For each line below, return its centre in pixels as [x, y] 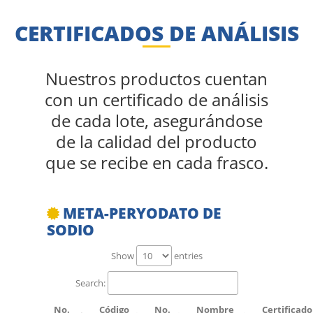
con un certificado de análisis [156, 100]
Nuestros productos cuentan [156, 79]
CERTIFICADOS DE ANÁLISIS [156, 33]
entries [187, 256]
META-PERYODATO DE [141, 213]
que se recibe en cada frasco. [156, 162]
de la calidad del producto [156, 141]
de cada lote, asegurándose [156, 121]
